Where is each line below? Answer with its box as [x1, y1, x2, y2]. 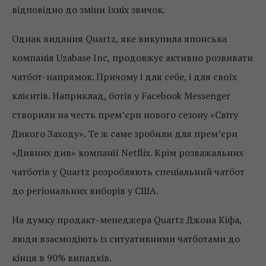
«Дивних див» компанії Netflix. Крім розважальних [12, 146, 243, 160]
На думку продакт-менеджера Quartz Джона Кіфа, [12, 213, 242, 227]
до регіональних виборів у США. [12, 184, 159, 198]
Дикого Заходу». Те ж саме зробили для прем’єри [12, 127, 237, 141]
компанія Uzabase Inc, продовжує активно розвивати [12, 51, 253, 65]
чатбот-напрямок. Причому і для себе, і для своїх [12, 70, 237, 84]
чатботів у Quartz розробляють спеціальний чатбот [12, 165, 245, 179]
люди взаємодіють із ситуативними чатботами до [12, 232, 240, 246]
